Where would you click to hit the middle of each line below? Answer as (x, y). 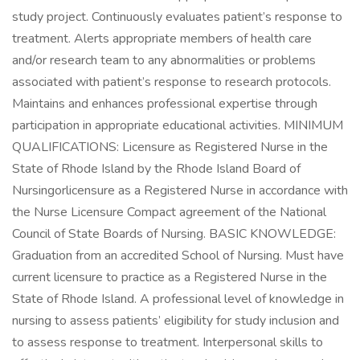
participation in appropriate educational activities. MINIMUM (178, 125)
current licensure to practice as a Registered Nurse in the (170, 277)
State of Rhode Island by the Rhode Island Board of (156, 169)
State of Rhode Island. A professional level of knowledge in (178, 299)
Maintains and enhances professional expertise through (165, 104)
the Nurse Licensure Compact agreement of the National (169, 212)
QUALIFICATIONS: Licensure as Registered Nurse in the (170, 147)
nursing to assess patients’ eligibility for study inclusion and (176, 321)
